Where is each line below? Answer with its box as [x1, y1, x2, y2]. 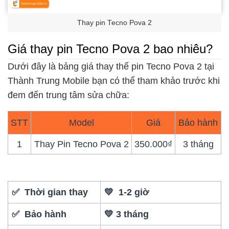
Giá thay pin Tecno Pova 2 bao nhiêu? [8, 41, 213, 56]
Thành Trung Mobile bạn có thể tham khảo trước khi [8, 76, 220, 86]
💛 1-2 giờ [104, 187, 150, 197]
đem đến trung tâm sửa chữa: [8, 90, 129, 101]
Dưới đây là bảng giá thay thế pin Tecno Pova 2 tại [8, 61, 214, 72]
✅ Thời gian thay [12, 187, 88, 197]
